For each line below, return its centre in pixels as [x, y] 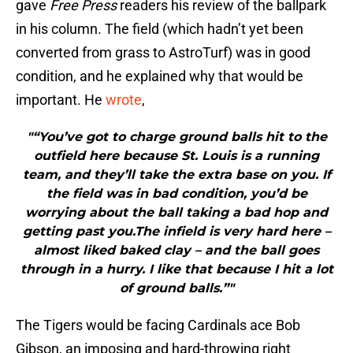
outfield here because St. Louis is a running [176, 156]
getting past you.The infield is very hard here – [176, 232]
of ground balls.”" [176, 288]
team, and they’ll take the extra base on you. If [176, 175]
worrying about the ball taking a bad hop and [176, 213]
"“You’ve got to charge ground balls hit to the [176, 137]
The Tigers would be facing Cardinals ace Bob [158, 325]
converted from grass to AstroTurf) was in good [163, 53]
